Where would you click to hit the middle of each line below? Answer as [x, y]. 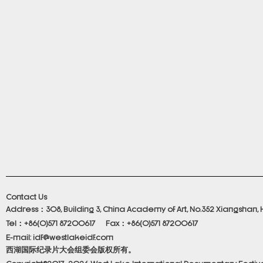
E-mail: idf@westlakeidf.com [60, 237]
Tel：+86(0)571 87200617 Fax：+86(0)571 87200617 [102, 223]
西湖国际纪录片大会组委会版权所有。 [71, 249]
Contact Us [26, 196]
